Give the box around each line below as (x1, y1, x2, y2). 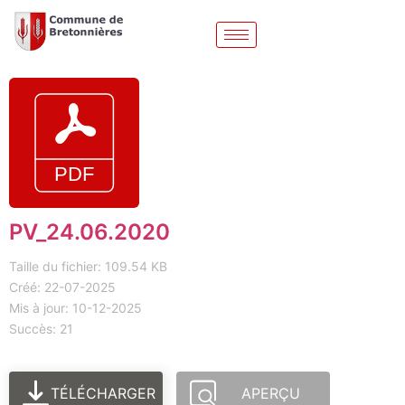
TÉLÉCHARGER (51, 384, 156, 403)
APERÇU (240, 384, 300, 403)
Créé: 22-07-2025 (9, 279, 116, 296)
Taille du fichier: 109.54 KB (9, 259, 167, 275)
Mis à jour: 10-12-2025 (9, 300, 142, 316)
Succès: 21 (9, 321, 73, 337)
